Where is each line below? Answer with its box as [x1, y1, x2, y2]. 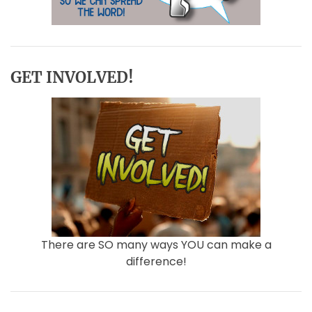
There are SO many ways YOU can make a [40, 237, 272, 253]
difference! [125, 253, 187, 270]
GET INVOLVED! [10, 68, 134, 87]
